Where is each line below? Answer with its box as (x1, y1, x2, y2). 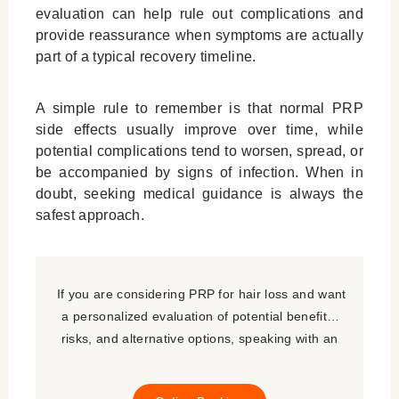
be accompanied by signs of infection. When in (36, 165, 363, 181)
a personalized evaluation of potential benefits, (61, 309, 338, 324)
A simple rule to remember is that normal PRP (36, 101, 363, 117)
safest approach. (36, 208, 145, 224)
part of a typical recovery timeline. (36, 49, 256, 65)
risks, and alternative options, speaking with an (61, 331, 338, 346)
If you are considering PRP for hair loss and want (53, 287, 346, 302)
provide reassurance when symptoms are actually (36, 28, 363, 44)
